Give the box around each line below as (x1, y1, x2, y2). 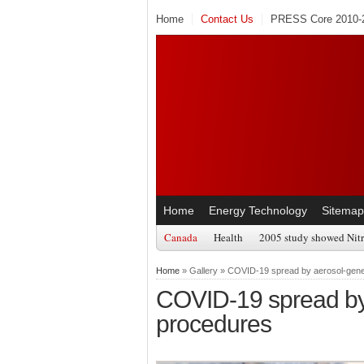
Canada (164, 229, 197, 245)
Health (214, 229, 243, 245)
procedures (156, 310, 271, 337)
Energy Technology (209, 203, 307, 217)
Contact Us (201, 13, 253, 25)
